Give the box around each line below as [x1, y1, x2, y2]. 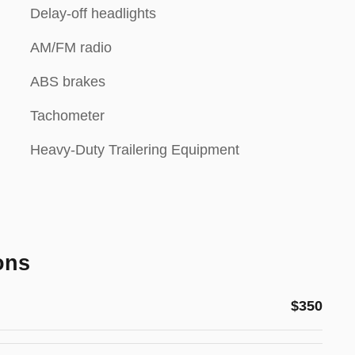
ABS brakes [30, 74, 105, 90]
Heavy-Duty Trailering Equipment [30, 142, 239, 158]
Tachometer [30, 108, 105, 124]
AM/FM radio [30, 40, 112, 55]
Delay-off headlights [30, 6, 156, 21]
